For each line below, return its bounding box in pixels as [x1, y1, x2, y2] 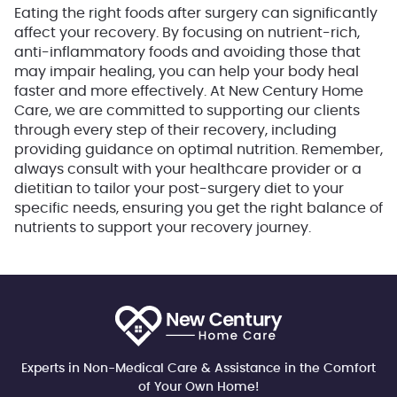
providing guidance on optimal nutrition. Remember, [14, 142, 383, 157]
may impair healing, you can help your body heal [14, 64, 359, 79]
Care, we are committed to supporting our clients [14, 103, 360, 118]
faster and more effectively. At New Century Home [14, 83, 363, 98]
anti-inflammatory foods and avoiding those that [14, 44, 361, 59]
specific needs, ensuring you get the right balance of [14, 200, 383, 215]
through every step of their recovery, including [14, 122, 337, 137]
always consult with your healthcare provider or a [14, 161, 362, 176]
